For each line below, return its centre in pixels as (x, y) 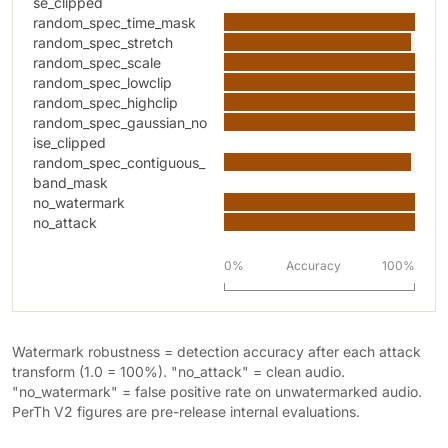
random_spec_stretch (103, 42)
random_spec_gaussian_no (120, 122)
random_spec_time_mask (114, 22)
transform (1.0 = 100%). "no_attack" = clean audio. (178, 371)
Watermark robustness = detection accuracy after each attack (216, 351)
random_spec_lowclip (102, 82)
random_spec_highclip (105, 102)
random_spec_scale (97, 62)
